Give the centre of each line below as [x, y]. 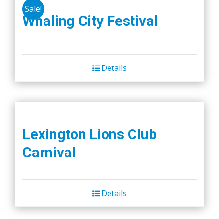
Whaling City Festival [90, 21]
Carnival [49, 152]
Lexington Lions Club [90, 134]
